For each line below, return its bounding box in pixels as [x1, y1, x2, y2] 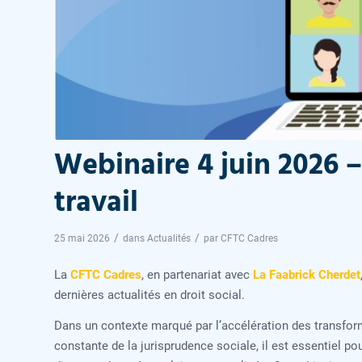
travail [54, 180, 138, 226]
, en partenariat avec [141, 267, 253, 282]
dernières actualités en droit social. [54, 287, 245, 302]
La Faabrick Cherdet [253, 267, 360, 282]
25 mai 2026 [54, 231, 110, 244]
